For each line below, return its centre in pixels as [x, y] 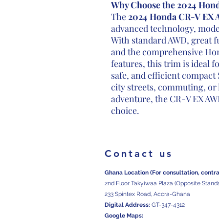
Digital [114, 205]
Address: [138, 205]
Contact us [139, 153]
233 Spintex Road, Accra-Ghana [147, 194]
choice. [125, 110]
